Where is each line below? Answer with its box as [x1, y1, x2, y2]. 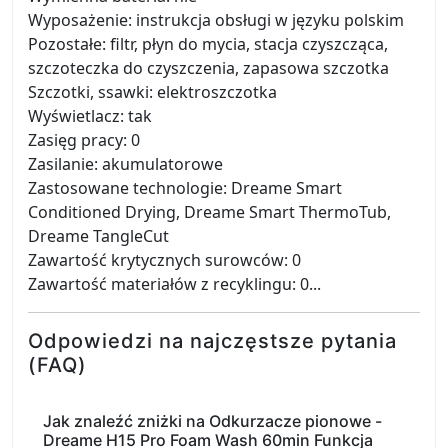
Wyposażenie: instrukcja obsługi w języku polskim [28, 9, 404, 31]
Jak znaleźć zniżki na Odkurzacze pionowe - [43, 411, 382, 431]
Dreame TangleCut [28, 225, 169, 247]
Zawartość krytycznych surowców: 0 [28, 249, 301, 271]
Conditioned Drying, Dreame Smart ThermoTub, [28, 201, 391, 223]
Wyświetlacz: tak [28, 105, 152, 127]
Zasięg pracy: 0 [28, 129, 140, 151]
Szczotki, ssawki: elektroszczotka [28, 81, 277, 103]
